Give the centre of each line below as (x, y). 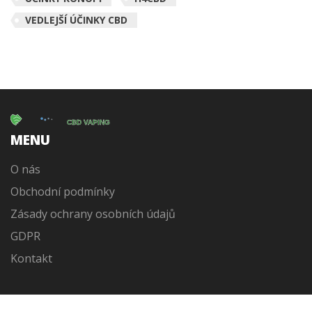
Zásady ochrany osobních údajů (93, 213)
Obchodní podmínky (63, 191)
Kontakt (31, 258)
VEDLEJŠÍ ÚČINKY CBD (76, 20)
